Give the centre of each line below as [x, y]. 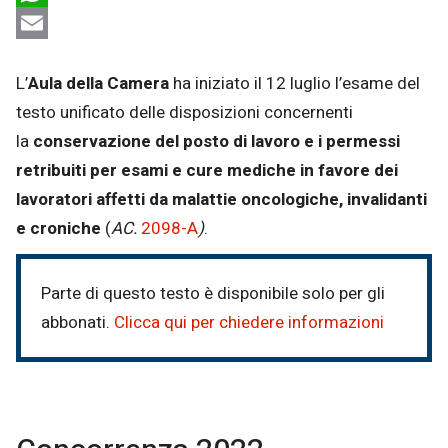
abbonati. [77, 323]
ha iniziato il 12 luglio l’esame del [294, 83]
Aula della [65, 83]
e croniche [58, 228]
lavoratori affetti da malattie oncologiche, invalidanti [221, 199]
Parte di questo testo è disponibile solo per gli [213, 294]
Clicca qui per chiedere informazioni [249, 323]
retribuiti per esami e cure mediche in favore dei [207, 170]
